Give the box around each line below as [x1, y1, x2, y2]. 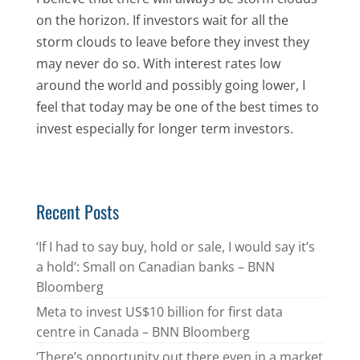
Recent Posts [35, 198, 119, 224]
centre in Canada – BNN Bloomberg [35, 322, 250, 341]
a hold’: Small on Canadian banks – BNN [35, 258, 275, 276]
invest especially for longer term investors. [35, 120, 293, 137]
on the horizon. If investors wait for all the [35, 11, 288, 29]
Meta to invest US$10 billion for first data [35, 302, 283, 321]
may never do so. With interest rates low [35, 55, 280, 72]
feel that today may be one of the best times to [35, 98, 319, 116]
